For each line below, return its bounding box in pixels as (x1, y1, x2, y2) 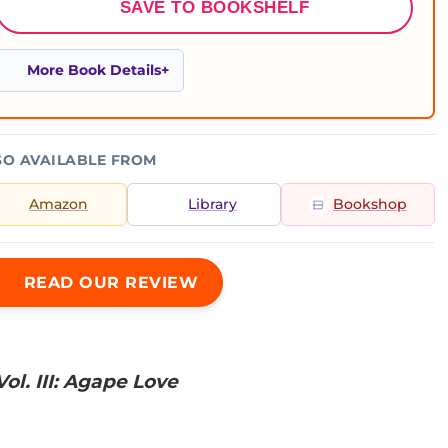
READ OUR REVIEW (18, 273, 198, 292)
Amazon (29, 196, 88, 212)
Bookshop (333, 196, 407, 212)
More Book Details (27, 62, 161, 78)
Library (188, 196, 237, 212)
